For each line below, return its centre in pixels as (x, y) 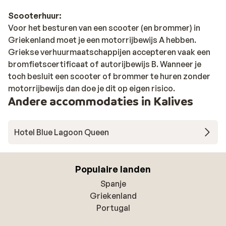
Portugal (113, 208)
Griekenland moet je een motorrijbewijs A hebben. (102, 40)
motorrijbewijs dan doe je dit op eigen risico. (92, 88)
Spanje (113, 184)
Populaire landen (113, 169)
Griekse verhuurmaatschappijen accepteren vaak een (109, 52)
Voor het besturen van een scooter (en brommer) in (104, 28)
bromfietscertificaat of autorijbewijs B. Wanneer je (105, 64)
